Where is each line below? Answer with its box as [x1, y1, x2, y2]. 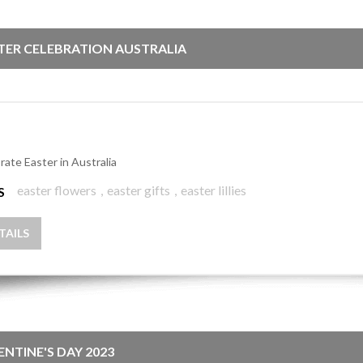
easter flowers [16, 182, 96, 198]
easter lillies [180, 182, 246, 198]
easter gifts [106, 182, 170, 198]
